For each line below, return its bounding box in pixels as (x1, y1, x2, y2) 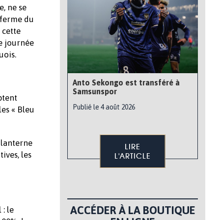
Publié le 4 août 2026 (73, 103, 135, 111)
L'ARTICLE (114, 151, 151, 161)
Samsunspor (73, 87, 117, 96)
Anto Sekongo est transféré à (73, 78, 180, 87)
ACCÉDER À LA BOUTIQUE (70, 204, 195, 217)
